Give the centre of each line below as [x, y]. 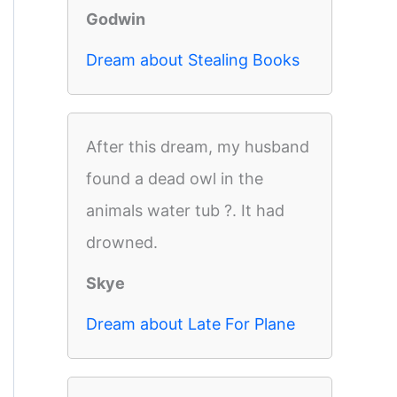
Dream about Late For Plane [191, 324]
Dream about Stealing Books [193, 60]
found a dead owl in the [175, 179]
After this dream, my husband [198, 147]
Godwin [116, 19]
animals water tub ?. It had [185, 210]
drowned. [122, 242]
